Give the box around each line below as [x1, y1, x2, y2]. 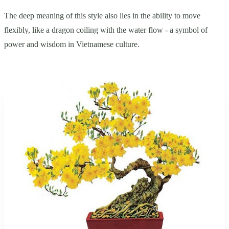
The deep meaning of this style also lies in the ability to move [4, 11, 200, 20]
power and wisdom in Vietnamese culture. [4, 39, 140, 49]
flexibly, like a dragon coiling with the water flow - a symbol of [4, 25, 208, 34]
